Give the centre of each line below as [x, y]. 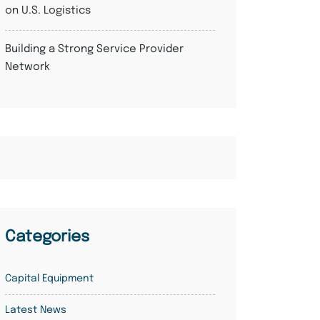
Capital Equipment [49, 279]
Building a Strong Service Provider [94, 49]
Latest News [36, 310]
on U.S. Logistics [48, 11]
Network [27, 67]
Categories [47, 237]
